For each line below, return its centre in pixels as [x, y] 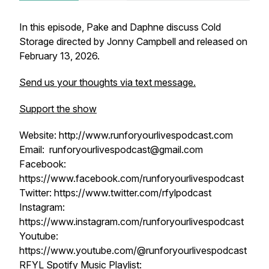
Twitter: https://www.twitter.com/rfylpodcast [115, 193]
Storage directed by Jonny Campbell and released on [133, 41]
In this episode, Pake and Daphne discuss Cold [120, 27]
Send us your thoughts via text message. [107, 82]
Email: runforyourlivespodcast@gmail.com [111, 150]
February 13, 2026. [59, 56]
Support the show [58, 109]
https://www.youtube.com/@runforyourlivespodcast [133, 250]
